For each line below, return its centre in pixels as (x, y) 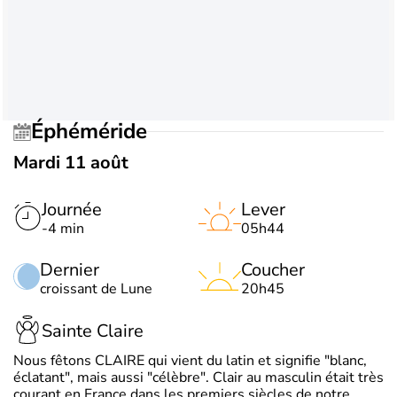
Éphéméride (95, 132)
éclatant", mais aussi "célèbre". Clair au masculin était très (198, 377)
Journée (72, 209)
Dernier (70, 269)
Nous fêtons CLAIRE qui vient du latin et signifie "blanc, (190, 360)
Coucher (273, 269)
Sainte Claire (93, 331)
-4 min (63, 228)
